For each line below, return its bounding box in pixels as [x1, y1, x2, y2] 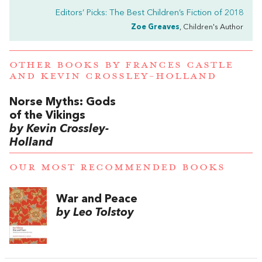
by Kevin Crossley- [9, 123, 109, 135]
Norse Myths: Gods [9, 96, 116, 108]
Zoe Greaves [131, 23, 180, 32]
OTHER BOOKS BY [9, 58, 125, 71]
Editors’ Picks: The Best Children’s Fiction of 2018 [56, 9, 243, 18]
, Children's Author [180, 23, 243, 32]
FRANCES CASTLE [125, 58, 233, 71]
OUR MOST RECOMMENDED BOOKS [9, 160, 225, 174]
